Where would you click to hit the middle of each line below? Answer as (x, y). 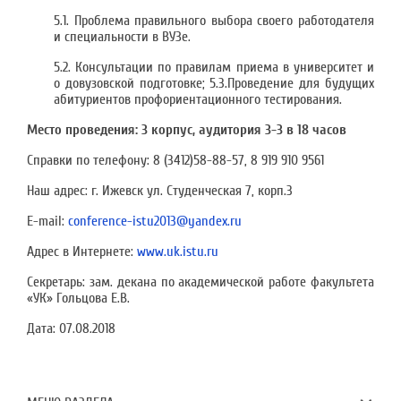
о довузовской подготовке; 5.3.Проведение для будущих (214, 83)
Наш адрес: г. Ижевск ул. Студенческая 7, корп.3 (160, 191)
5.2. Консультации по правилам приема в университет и (214, 67)
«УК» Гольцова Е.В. (78, 298)
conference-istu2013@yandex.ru (155, 221)
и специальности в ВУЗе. (122, 37)
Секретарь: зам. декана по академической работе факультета (200, 282)
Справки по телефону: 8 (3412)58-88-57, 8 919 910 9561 (175, 160)
